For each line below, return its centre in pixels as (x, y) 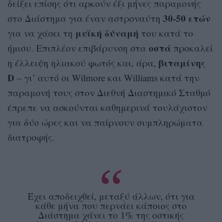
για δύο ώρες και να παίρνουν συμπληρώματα (105, 122)
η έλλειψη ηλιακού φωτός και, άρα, (83, 63)
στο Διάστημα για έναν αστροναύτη (85, 18)
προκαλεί (192, 48)
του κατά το (166, 33)
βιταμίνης (182, 63)
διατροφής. (31, 137)
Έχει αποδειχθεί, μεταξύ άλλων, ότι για (111, 196)
